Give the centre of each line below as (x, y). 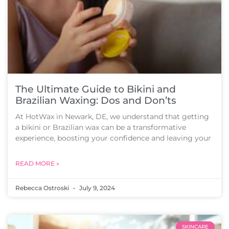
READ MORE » (37, 163)
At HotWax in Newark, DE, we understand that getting (112, 117)
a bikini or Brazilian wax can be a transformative (101, 127)
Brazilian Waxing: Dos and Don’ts (96, 100)
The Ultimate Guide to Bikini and (96, 89)
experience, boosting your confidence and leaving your (113, 138)
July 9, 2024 (96, 188)
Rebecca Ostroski (43, 188)
